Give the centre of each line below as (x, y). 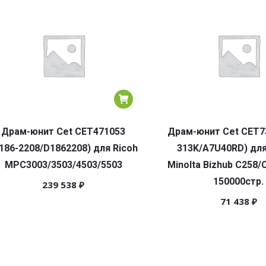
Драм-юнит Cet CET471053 (63, 132)
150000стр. (238, 181)
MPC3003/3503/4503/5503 (63, 165)
